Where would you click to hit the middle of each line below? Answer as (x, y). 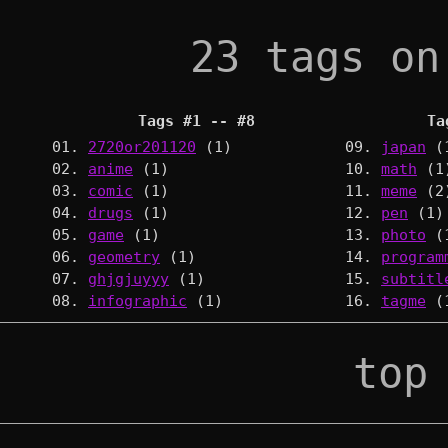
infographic (137, 300)
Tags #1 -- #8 (196, 120)
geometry (124, 256)
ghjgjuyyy (128, 278)
